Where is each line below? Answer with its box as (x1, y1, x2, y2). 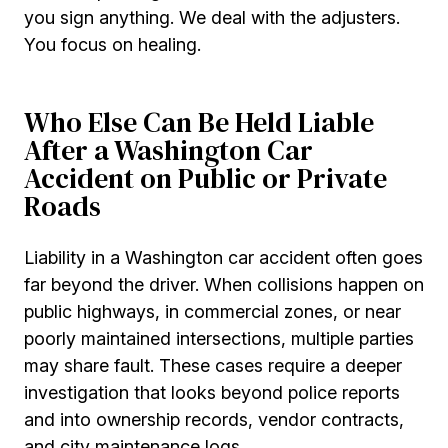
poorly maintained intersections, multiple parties (24, 327, 414, 349)
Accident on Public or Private (24, 159, 387, 198)
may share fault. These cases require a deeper (24, 354, 402, 376)
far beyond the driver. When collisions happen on (24, 273, 424, 295)
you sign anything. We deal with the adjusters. (24, 7, 400, 29)
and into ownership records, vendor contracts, (24, 408, 404, 430)
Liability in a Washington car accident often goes (24, 246, 423, 268)
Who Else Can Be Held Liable (24, 103, 374, 142)
